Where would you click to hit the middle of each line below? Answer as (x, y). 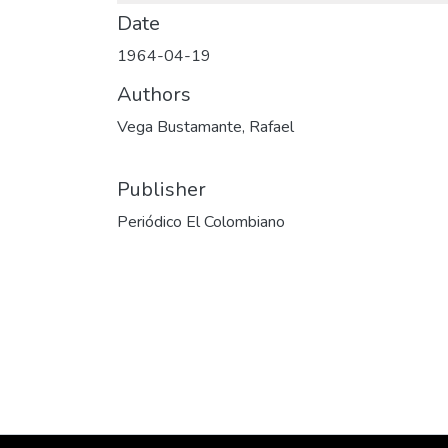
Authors (154, 94)
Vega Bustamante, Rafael (205, 127)
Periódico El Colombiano (201, 222)
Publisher (161, 189)
